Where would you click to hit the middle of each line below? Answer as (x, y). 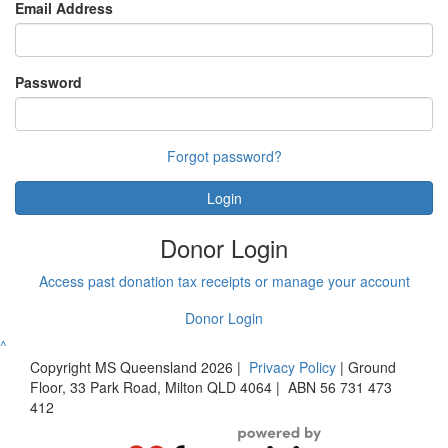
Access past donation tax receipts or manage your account (224, 280)
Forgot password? (224, 155)
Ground (370, 366)
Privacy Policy (292, 366)
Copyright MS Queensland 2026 (131, 366)
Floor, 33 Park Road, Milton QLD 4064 (151, 386)
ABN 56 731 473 (340, 386)
